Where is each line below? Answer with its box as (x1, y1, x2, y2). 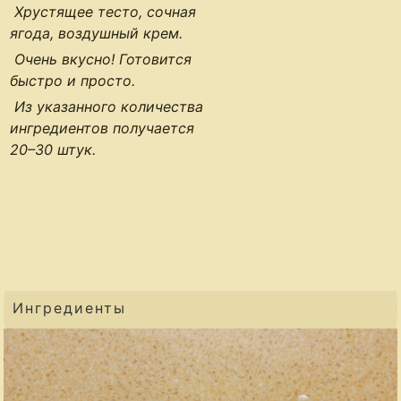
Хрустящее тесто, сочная (14, 3, 197, 21)
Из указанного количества (14, 98, 204, 115)
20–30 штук (10, 141, 93, 158)
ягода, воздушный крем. (10, 24, 183, 42)
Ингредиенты (13, 299, 127, 317)
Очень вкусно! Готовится (14, 50, 192, 68)
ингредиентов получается (10, 119, 195, 137)
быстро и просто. (10, 72, 136, 90)
